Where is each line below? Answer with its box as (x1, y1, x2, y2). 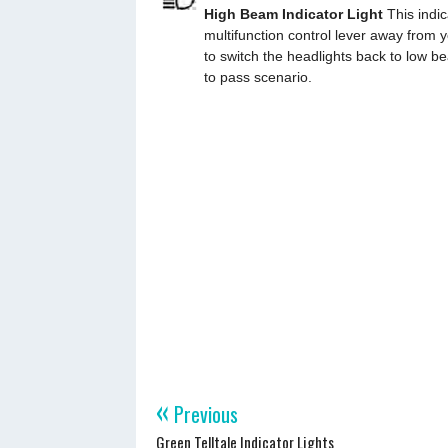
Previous (168, 399, 238, 429)
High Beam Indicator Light (203, 6, 383, 22)
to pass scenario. (203, 69, 312, 85)
